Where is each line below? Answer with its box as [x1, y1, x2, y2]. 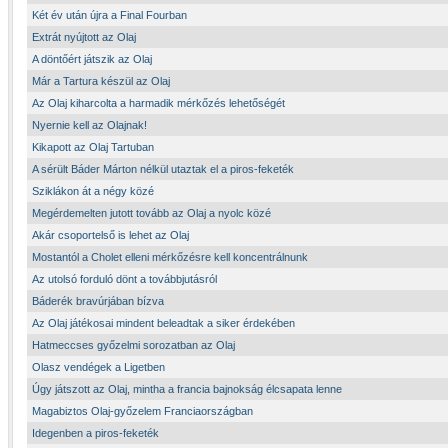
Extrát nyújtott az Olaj [32, 31, 136, 43]
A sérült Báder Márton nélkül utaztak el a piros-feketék [32, 163, 294, 175]
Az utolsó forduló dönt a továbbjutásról [32, 273, 217, 285]
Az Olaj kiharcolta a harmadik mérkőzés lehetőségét [32, 97, 285, 109]
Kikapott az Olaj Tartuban [32, 141, 154, 153]
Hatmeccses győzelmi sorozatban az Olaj [32, 339, 235, 351]
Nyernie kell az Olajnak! [32, 119, 147, 131]
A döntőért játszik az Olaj [32, 53, 152, 65]
